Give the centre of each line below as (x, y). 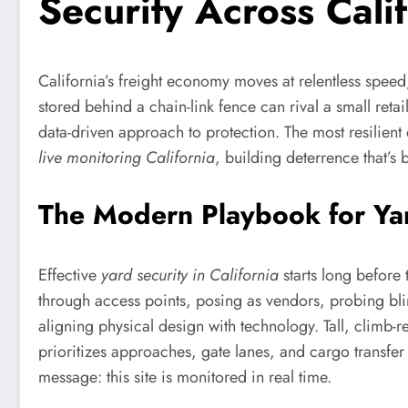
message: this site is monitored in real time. (185, 377)
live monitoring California (127, 157)
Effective (70, 275)
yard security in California (190, 275)
